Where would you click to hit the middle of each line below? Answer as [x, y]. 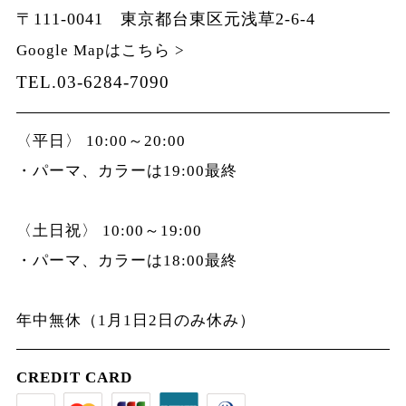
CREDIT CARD [74, 377]
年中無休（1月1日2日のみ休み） [135, 321]
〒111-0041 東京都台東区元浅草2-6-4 [165, 19]
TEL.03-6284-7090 [92, 82]
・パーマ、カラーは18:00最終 [126, 261]
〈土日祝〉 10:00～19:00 [109, 231]
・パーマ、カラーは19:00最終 [126, 171]
